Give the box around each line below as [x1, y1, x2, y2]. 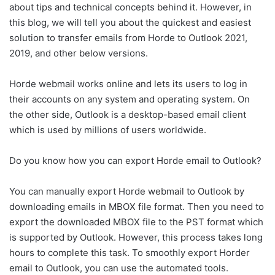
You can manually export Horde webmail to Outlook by [9, 185, 244, 197]
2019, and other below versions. [9, 47, 148, 59]
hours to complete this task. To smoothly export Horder [9, 247, 250, 258]
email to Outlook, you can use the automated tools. [9, 262, 228, 274]
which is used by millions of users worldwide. [9, 124, 206, 136]
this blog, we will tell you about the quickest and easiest [9, 17, 251, 28]
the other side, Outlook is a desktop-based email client [9, 109, 246, 120]
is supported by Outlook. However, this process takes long [9, 231, 263, 243]
